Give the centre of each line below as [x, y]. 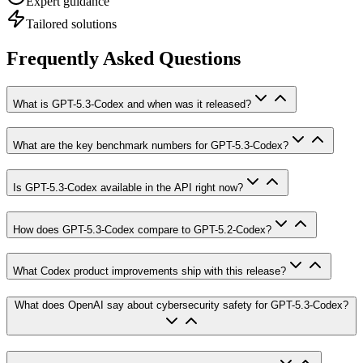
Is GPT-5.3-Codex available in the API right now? [128, 188]
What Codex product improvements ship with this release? [149, 271]
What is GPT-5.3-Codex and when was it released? [132, 104]
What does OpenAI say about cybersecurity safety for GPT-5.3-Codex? [181, 305]
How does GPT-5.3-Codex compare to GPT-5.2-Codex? [142, 229]
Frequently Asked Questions [124, 58]
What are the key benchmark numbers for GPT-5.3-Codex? [151, 146]
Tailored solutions [71, 23]
